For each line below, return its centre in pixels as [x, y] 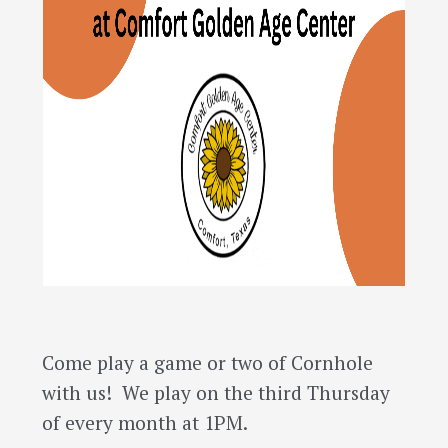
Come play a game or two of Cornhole [207, 362]
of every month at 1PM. [144, 422]
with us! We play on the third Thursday [215, 392]
